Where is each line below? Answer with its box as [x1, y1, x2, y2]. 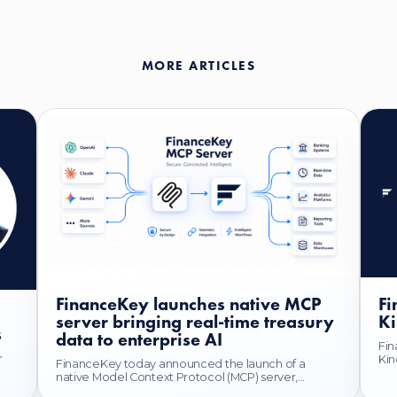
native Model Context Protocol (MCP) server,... [55, 370, 306, 385]
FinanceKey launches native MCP [55, 292, 323, 316]
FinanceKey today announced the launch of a [55, 357, 306, 371]
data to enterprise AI [55, 328, 222, 352]
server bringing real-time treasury [55, 310, 335, 334]
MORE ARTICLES [141, 57, 256, 75]
